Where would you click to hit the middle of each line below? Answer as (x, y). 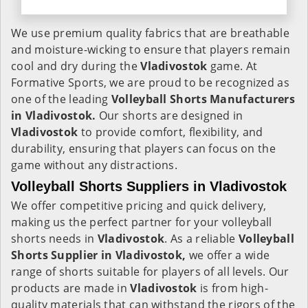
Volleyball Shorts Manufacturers (203, 99)
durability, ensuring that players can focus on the (143, 148)
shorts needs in (54, 239)
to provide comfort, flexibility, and (170, 132)
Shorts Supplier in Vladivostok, (99, 255)
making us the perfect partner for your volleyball (142, 222)
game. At (234, 66)
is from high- (234, 288)
